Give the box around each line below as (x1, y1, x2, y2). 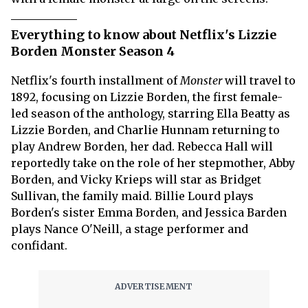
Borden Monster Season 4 (11, 43, 175, 59)
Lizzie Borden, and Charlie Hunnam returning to (11, 122, 280, 137)
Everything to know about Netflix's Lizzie (11, 26, 276, 43)
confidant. (11, 238, 67, 252)
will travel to (225, 73, 296, 87)
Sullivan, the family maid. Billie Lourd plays (11, 188, 254, 203)
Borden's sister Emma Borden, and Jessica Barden (11, 205, 287, 219)
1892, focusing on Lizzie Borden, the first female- (11, 89, 283, 104)
